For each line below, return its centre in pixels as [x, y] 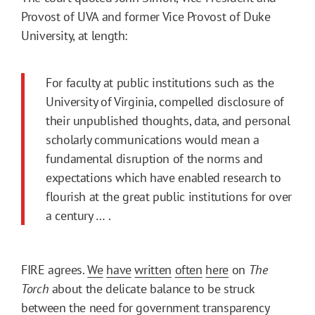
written [153, 269]
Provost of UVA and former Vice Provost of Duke [146, 16]
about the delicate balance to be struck [153, 288]
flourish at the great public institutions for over [169, 196]
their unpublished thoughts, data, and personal [168, 120]
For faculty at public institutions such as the [160, 82]
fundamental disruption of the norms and [154, 158]
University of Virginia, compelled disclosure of [165, 101]
